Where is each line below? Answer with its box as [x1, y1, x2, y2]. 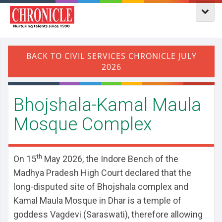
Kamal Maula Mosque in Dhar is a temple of [13, 195, 181, 206]
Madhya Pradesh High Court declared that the [13, 167, 191, 178]
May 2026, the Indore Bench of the [42, 154, 178, 164]
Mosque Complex [13, 114, 152, 135]
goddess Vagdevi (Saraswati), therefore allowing [13, 209, 203, 220]
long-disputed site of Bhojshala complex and [13, 181, 188, 192]
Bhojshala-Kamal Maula [13, 95, 201, 115]
